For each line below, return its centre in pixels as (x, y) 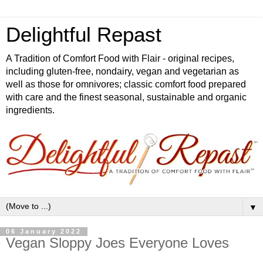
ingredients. (30, 110)
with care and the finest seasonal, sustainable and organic (126, 97)
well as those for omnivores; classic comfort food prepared (126, 84)
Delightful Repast (84, 35)
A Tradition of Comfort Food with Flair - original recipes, (120, 58)
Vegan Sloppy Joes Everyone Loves (117, 243)
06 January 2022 (44, 232)
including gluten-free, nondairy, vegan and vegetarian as (122, 71)
